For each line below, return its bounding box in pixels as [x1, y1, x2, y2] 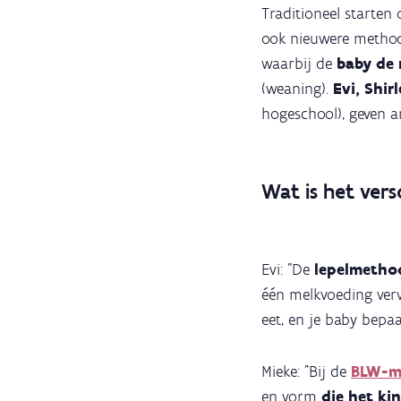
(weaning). [261, 79, 333, 98]
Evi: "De [261, 260, 314, 279]
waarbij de [261, 54, 337, 73]
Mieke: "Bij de [261, 362, 346, 381]
